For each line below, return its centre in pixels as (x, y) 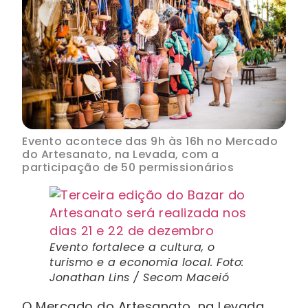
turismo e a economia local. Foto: (147, 262)
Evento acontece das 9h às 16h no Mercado (150, 141)
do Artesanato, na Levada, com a (121, 154)
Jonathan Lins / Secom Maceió (139, 277)
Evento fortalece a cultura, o (132, 247)
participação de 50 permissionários (128, 167)
